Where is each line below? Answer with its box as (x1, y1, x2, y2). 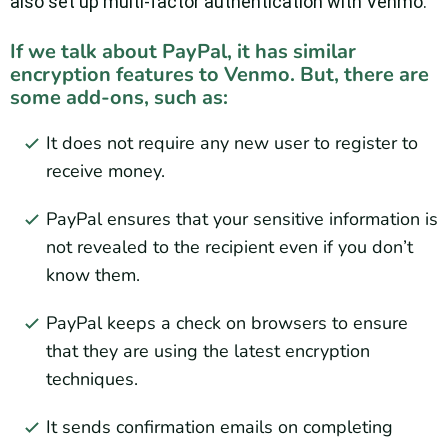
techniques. (46, 367, 138, 392)
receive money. (46, 159, 165, 184)
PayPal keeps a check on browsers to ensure (46, 311, 408, 336)
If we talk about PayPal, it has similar (10, 38, 356, 66)
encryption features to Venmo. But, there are (10, 61, 429, 89)
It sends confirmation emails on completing (46, 415, 393, 440)
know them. (46, 263, 140, 288)
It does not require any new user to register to (46, 131, 418, 156)
